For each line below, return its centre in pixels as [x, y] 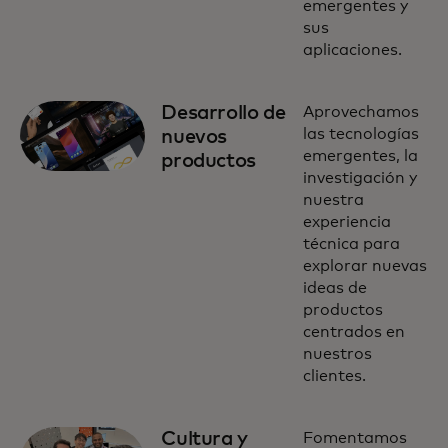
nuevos [194, 137]
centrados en [353, 332]
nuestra [333, 200]
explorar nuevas [364, 266]
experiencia [346, 222]
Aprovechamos [360, 112]
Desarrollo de [223, 113]
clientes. [334, 376]
